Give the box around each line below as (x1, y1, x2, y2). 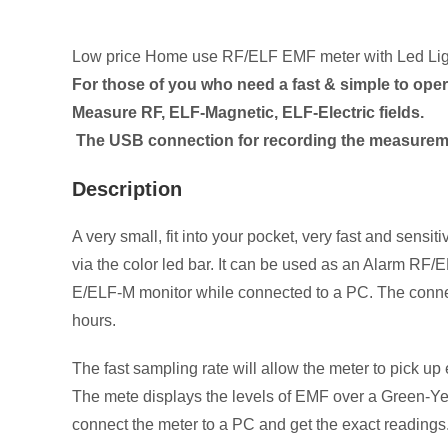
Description (72, 178, 182, 201)
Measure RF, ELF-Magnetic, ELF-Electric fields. (72, 104, 424, 122)
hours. (72, 312, 116, 330)
